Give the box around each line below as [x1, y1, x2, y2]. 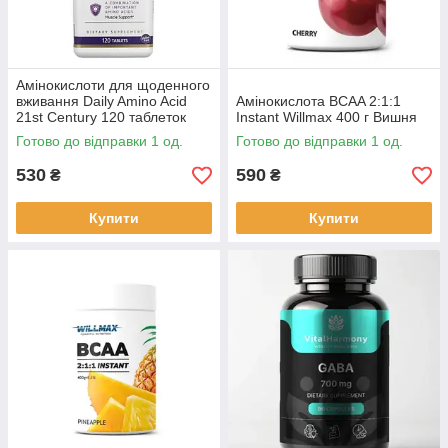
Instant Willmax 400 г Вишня [236, 109, 417, 125]
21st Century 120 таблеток [16, 109, 186, 125]
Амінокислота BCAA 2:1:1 [236, 93, 401, 109]
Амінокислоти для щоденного [16, 77, 210, 93]
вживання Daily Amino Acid [16, 93, 187, 109]
